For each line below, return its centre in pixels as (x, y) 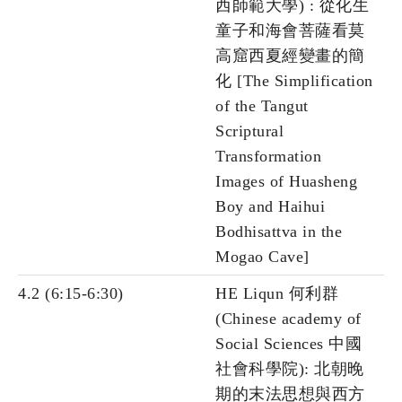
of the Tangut (262, 106)
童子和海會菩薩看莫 (290, 31)
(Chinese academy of (288, 319)
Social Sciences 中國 (288, 344)
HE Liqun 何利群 (277, 294)
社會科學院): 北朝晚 (290, 369)
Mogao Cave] (262, 257)
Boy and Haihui (270, 207)
